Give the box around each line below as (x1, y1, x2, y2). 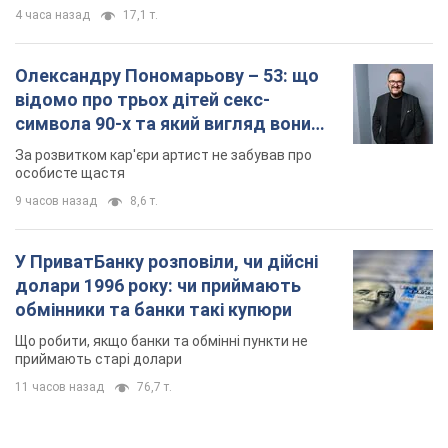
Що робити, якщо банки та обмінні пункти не (15, 332, 308, 349)
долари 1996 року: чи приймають (15, 274, 301, 296)
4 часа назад (15, 7, 90, 22)
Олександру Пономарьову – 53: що (15, 64, 319, 86)
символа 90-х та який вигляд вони (15, 112, 311, 134)
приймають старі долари (15, 350, 182, 367)
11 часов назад (15, 379, 104, 394)
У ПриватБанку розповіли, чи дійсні (15, 250, 318, 272)
